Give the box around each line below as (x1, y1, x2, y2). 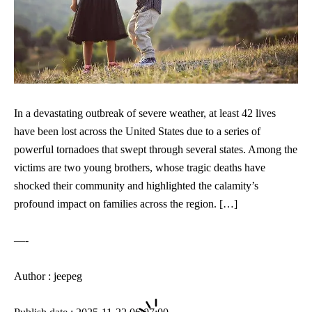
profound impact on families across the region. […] (14, 197, 237, 210)
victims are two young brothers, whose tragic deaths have (14, 161, 265, 173)
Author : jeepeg (14, 270, 82, 282)
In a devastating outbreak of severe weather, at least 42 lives (14, 107, 276, 119)
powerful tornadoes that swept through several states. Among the (14, 143, 297, 155)
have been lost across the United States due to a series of (14, 125, 260, 137)
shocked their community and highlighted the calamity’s (14, 179, 258, 192)
